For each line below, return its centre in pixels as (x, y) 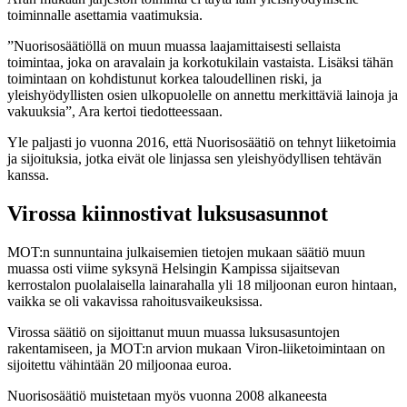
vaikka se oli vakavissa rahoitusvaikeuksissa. (135, 302)
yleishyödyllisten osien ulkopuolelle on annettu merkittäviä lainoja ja (203, 95)
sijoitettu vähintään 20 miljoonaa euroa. (119, 365)
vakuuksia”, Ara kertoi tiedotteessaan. (115, 112)
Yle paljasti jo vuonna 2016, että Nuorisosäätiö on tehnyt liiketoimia (202, 143)
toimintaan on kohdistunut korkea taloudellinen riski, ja (164, 79)
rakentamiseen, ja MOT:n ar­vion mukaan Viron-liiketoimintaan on (196, 349)
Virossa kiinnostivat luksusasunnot (168, 214)
